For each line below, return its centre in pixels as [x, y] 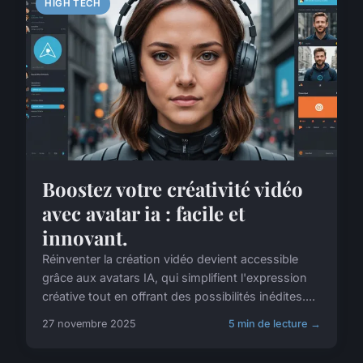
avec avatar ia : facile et [143, 214]
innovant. [85, 238]
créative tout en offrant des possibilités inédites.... [179, 297]
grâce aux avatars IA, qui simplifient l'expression [175, 278]
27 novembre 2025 [89, 324]
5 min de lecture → [275, 324]
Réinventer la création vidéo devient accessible [170, 259]
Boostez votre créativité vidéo [173, 189]
